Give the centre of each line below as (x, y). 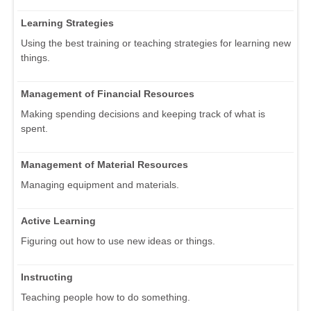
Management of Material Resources (104, 165)
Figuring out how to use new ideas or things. (118, 241)
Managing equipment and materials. (100, 185)
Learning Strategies (67, 23)
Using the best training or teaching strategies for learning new (156, 43)
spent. (34, 129)
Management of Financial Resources (108, 94)
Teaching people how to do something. (106, 297)
